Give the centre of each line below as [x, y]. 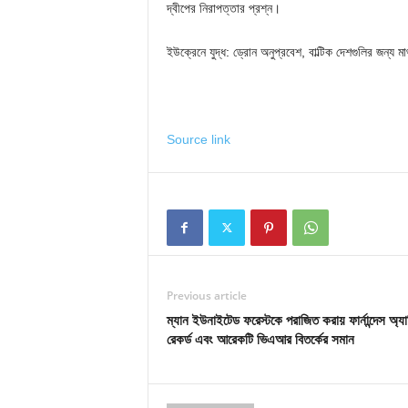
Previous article [206, 296]
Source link [198, 139]
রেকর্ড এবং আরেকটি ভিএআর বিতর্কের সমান [260, 339]
